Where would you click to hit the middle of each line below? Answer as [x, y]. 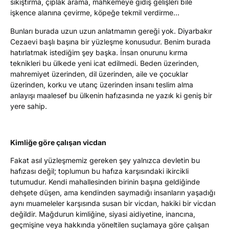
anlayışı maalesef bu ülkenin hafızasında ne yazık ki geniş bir [111, 95]
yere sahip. [29, 106]
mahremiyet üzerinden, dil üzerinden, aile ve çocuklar [99, 74]
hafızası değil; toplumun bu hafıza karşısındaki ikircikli [99, 171]
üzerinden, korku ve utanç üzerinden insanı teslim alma [102, 84]
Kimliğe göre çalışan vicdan [58, 142]
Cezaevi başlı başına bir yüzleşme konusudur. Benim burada [110, 41]
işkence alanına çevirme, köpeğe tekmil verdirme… [95, 13]
